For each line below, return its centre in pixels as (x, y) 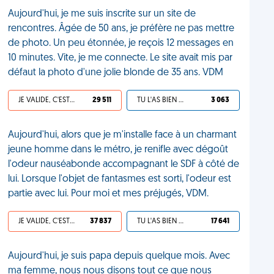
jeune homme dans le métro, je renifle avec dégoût (118, 150)
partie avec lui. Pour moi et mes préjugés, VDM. (109, 194)
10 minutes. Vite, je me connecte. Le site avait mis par (120, 58)
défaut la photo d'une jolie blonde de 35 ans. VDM (116, 73)
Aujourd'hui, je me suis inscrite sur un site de (102, 14)
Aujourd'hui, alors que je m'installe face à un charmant (123, 135)
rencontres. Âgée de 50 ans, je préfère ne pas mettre (121, 29)
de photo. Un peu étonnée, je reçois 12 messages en (121, 43)
